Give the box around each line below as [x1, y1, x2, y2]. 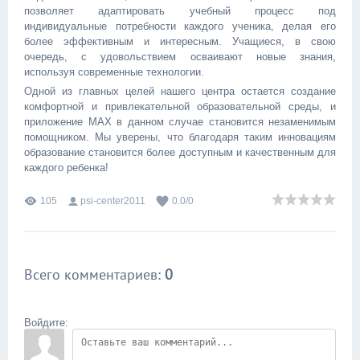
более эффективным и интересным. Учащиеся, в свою [24, 35, 336, 47]
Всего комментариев [24, 265, 157, 284]
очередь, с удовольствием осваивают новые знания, [24, 50, 336, 63]
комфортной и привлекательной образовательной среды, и [24, 100, 336, 112]
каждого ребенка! [24, 161, 108, 174]
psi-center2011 [80, 195, 145, 207]
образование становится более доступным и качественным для [24, 145, 336, 158]
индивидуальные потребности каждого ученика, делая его [24, 19, 336, 32]
